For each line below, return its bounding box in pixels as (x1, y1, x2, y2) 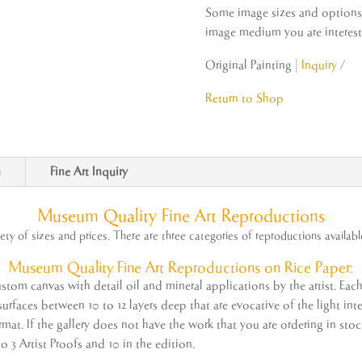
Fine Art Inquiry (50, 165, 128, 179)
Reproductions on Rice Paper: (164, 259, 353, 277)
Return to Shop (204, 91, 284, 106)
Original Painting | (204, 58, 301, 73)
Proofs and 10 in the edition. (47, 337, 196, 351)
